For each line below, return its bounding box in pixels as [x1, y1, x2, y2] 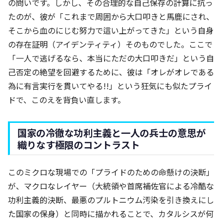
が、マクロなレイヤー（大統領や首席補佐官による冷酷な [8, 180, 214, 192]
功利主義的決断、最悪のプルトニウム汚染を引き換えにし [8, 194, 214, 206]
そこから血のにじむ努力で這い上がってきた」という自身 [8, 24, 214, 37]
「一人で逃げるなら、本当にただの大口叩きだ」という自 [8, 52, 214, 64]
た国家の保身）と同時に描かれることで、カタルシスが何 [8, 208, 214, 220]
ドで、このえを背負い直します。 [8, 94, 125, 106]
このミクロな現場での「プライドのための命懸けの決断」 [8, 166, 214, 178]
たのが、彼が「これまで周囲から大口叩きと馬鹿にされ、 [8, 10, 214, 23]
